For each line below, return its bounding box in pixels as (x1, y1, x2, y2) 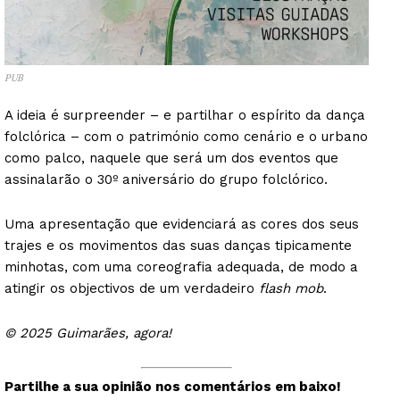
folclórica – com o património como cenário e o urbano (4, 129, 368, 146)
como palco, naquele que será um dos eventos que (4, 150, 338, 167)
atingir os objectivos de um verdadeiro (4, 280, 259, 297)
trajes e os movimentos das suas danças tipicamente (4, 237, 352, 254)
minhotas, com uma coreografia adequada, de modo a (4, 259, 358, 276)
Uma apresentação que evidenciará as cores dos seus (4, 216, 359, 233)
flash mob (259, 280, 323, 297)
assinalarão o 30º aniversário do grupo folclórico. (4, 171, 328, 188)
